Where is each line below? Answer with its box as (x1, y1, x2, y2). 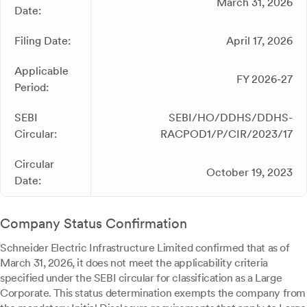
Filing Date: (14, 34, 71, 47)
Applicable (14, 64, 69, 77)
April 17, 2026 (226, 34, 293, 47)
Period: (14, 81, 49, 94)
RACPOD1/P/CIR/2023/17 (160, 127, 293, 140)
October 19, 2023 (206, 166, 293, 179)
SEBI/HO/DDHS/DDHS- (169, 111, 293, 124)
